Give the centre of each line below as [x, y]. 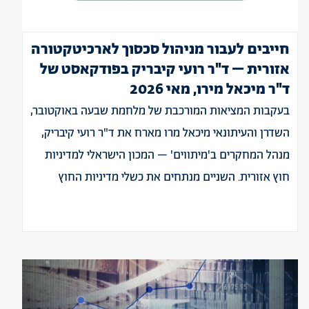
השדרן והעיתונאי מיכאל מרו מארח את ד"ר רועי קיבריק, [166, 133]
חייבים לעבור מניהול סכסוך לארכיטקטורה [160, 50]
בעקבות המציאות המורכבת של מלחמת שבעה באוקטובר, [160, 111]
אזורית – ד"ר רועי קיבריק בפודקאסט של [165, 70]
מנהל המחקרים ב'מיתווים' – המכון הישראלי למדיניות [167, 155]
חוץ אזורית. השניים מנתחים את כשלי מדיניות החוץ [174, 177]
